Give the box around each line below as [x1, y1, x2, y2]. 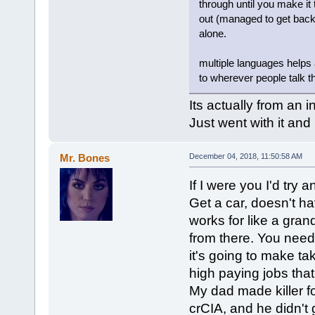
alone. [198, 27, 226, 40]
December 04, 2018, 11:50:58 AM [188, 151, 302, 160]
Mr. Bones [60, 151, 110, 164]
